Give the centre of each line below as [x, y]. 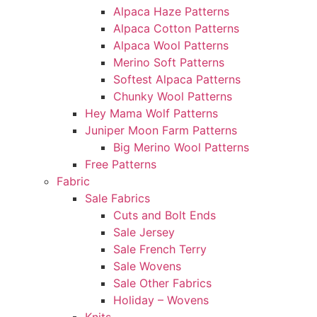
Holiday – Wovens [161, 300]
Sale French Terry [160, 249]
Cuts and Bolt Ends [165, 215]
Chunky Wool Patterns [173, 96]
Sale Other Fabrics [162, 283]
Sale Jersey [144, 232]
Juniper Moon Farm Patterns [161, 130]
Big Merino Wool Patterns [181, 147]
